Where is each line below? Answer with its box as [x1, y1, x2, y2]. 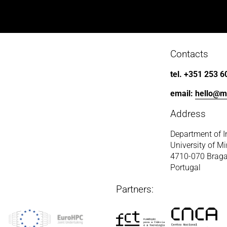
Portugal [170, 162, 201, 172]
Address [170, 107, 206, 120]
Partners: [116, 183, 154, 196]
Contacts [170, 48, 208, 60]
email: [170, 88, 195, 98]
